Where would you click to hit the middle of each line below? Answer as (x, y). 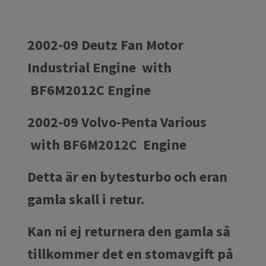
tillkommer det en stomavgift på (130, 254)
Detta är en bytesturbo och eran (127, 176)
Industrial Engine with (99, 67)
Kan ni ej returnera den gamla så (129, 231)
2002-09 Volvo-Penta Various (117, 122)
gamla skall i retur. (87, 199)
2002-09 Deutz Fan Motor (105, 45)
